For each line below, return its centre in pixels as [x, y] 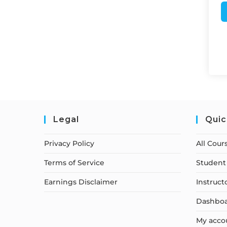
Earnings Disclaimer [81, 182]
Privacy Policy [69, 143]
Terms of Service [74, 162]
